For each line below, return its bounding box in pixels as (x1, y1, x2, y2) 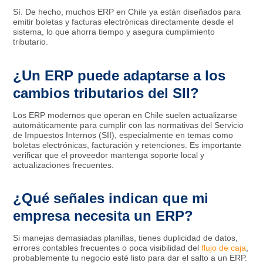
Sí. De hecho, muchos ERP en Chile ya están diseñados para (13, 6, 241, 16)
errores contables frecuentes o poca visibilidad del (13, 243, 202, 253)
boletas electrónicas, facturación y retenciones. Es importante (13, 140, 242, 150)
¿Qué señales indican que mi (13, 190, 209, 207)
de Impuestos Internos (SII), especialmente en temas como (13, 130, 234, 140)
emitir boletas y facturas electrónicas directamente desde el (13, 16, 234, 26)
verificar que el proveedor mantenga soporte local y (13, 150, 205, 160)
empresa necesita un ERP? (13, 208, 194, 224)
